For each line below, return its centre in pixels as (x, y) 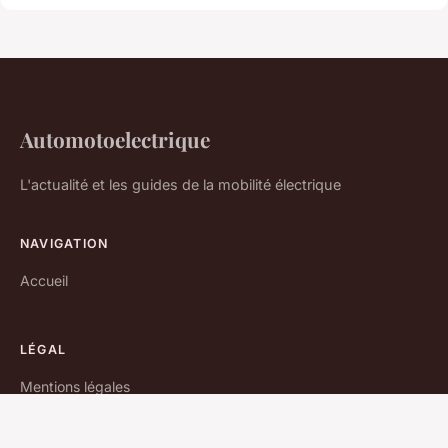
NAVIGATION (64, 243)
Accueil (44, 280)
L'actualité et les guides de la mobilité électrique (180, 184)
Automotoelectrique (115, 138)
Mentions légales (75, 386)
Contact (46, 421)
